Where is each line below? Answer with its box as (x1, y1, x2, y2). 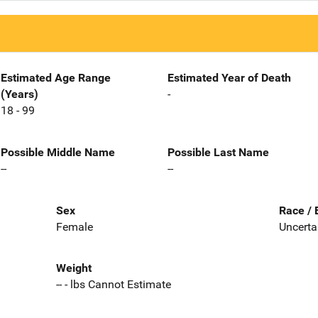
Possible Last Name (168, 145, 269, 159)
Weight (55, 261, 92, 275)
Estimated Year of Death (168, 71, 291, 84)
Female (55, 219, 93, 234)
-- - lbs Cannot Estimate (55, 278, 171, 292)
